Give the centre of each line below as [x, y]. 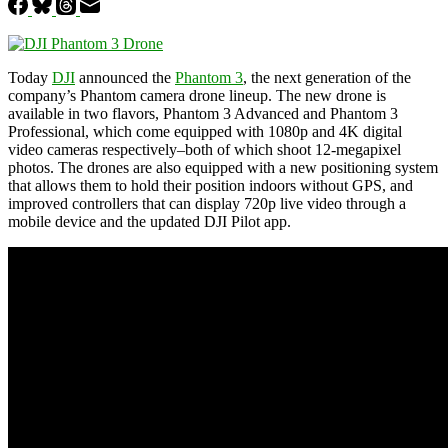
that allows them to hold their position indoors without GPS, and [210, 185]
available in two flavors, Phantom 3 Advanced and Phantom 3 [203, 113]
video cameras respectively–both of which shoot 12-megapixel [204, 149]
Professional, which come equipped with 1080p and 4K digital [205, 131]
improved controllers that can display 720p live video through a [207, 203]
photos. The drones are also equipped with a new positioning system [223, 167]
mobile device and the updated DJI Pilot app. [149, 221]
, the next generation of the [327, 77]
